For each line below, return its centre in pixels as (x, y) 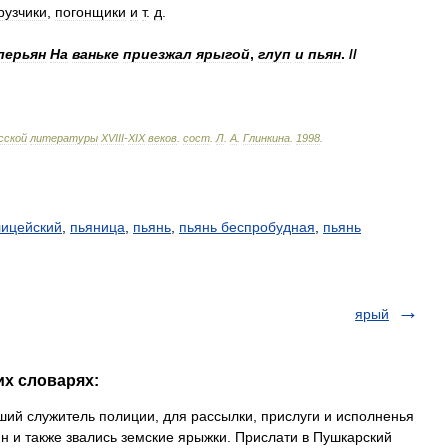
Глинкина (266, 138)
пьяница (97, 227)
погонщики (90, 12)
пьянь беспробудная (247, 227)
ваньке (95, 54)
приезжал (157, 54)
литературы (64, 138)
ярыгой (223, 54)
